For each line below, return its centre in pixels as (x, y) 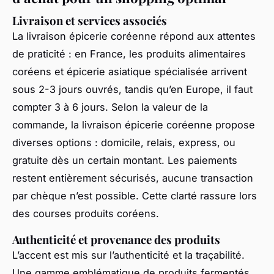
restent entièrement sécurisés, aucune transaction (133, 178)
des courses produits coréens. (86, 214)
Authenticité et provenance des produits (116, 240)
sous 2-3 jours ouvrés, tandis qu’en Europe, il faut (132, 90)
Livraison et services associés (90, 21)
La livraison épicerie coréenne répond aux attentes (134, 36)
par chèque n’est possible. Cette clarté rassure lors (135, 196)
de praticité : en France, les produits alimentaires (129, 54)
